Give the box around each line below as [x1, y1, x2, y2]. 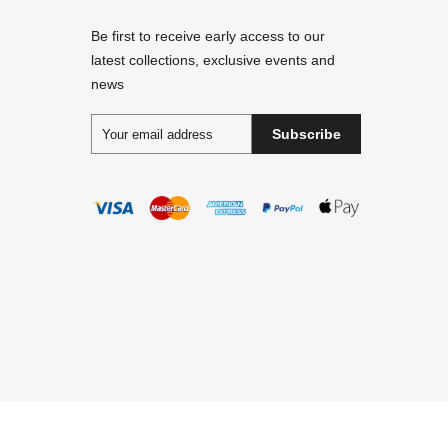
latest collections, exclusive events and [91, 52, 335, 69]
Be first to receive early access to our [91, 28, 325, 45]
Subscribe [272, 126, 341, 143]
